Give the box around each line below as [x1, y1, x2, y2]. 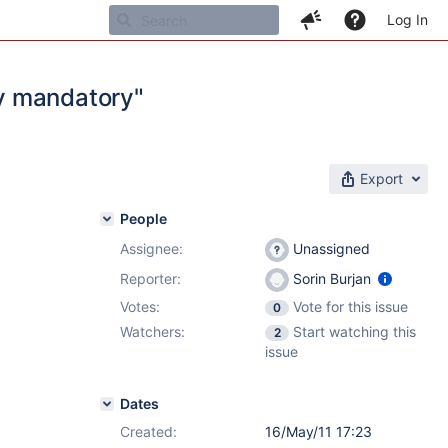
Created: [120, 423, 177, 440]
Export [360, 170, 403, 187]
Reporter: [120, 270, 181, 287]
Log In [387, 11, 428, 28]
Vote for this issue [293, 298, 408, 315]
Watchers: [120, 323, 185, 340]
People [120, 210, 167, 227]
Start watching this [293, 323, 416, 340]
